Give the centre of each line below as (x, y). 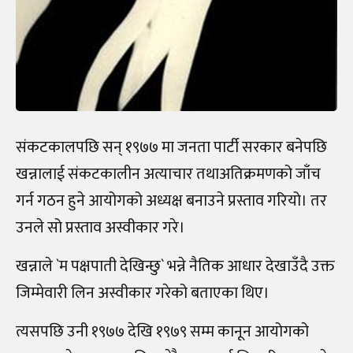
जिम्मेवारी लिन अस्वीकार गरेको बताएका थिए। (143, 293)
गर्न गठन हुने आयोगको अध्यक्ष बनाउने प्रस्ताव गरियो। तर (171, 201)
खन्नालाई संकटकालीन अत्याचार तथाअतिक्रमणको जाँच (168, 174)
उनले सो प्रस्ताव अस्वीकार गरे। (100, 227)
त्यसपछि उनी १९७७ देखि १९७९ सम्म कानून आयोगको (162, 331)
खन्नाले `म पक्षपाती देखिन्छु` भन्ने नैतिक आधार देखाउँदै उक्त (175, 266)
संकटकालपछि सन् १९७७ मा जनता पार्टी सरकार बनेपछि (171, 147)
